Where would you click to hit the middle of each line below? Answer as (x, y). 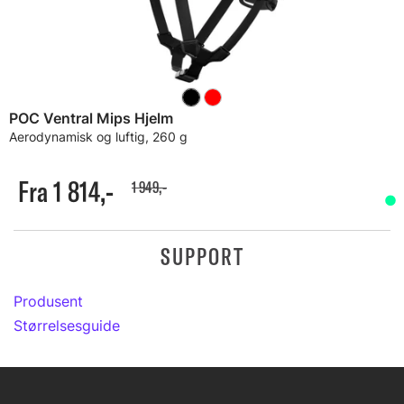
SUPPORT (202, 256)
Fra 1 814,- (66, 191)
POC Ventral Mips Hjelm (91, 118)
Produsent (48, 301)
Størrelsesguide (67, 325)
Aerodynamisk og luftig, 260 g (98, 136)
